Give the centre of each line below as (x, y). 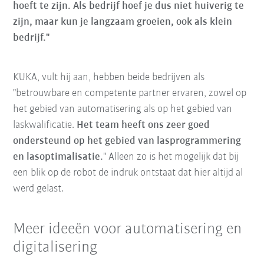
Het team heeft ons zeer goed (143, 126)
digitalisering (55, 248)
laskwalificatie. (45, 126)
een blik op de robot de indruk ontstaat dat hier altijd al (128, 173)
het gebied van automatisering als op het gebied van (123, 110)
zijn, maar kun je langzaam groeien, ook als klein (123, 22)
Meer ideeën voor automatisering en (128, 230)
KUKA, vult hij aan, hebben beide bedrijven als (109, 78)
